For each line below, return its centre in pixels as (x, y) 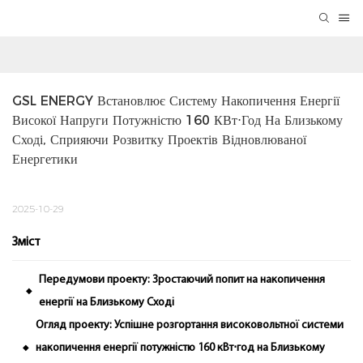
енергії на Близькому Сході (107, 303)
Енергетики (45, 160)
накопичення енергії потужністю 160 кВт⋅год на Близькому (181, 348)
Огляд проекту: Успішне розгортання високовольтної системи (190, 326)
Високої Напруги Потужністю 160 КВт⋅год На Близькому (177, 121)
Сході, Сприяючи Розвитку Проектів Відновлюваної (159, 140)
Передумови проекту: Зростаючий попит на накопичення (182, 280)
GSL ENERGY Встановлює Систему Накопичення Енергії (176, 101)
